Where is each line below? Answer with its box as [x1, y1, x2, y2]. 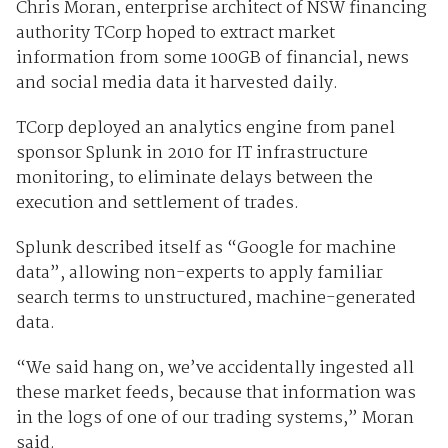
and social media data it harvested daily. [15, 70, 338, 98]
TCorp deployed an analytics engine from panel [15, 115, 395, 143]
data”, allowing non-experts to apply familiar [15, 260, 383, 288]
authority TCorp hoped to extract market [15, 20, 335, 48]
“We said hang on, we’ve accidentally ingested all [15, 355, 414, 383]
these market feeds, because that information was [15, 380, 416, 408]
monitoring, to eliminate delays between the [15, 165, 373, 193]
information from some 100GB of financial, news [15, 45, 409, 73]
